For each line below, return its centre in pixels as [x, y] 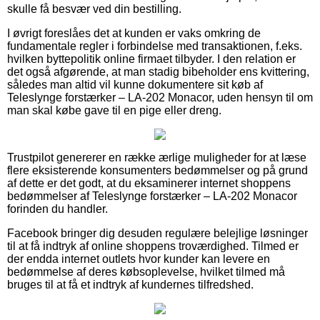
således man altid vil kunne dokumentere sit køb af [135, 84]
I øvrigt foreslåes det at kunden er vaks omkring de [134, 33]
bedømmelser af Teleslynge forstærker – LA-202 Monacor [152, 196]
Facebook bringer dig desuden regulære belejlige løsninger [157, 233]
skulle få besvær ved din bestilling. [94, 9]
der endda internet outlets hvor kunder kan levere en [139, 259]
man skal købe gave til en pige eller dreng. [114, 110]
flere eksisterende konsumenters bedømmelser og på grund [157, 170]
